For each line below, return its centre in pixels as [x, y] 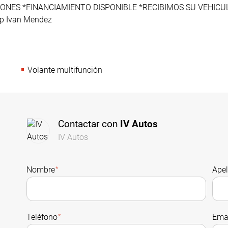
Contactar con [89, 124]
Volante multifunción [65, 70]
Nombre [41, 169]
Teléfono [42, 217]
